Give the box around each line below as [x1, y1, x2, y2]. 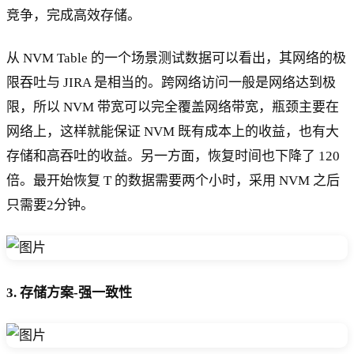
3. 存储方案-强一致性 [6, 284, 132, 300]
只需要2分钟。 [6, 198, 94, 213]
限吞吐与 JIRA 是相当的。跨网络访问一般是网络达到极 [6, 75, 336, 91]
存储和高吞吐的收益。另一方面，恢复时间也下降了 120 [6, 149, 340, 164]
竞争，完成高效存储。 [6, 8, 141, 24]
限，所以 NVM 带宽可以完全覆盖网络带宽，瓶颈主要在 [6, 100, 339, 115]
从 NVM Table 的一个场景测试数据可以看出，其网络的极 [6, 51, 346, 66]
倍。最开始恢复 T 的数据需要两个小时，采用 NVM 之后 [6, 173, 340, 189]
